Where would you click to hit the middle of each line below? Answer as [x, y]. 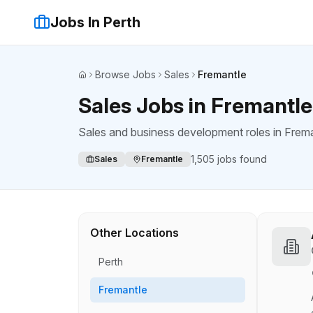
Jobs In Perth [95, 22]
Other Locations [134, 233]
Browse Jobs [125, 74]
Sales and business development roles [174, 132]
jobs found [241, 159]
